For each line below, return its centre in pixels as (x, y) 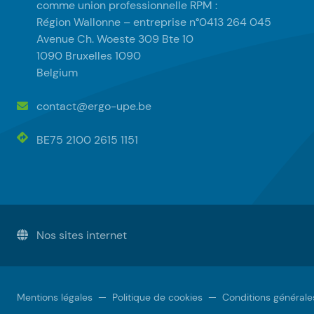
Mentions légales (55, 297)
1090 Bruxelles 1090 (89, 56)
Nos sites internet (80, 235)
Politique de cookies (157, 297)
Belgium (57, 73)
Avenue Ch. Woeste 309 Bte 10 (115, 39)
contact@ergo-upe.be (94, 106)
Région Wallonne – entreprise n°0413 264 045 (154, 22)
